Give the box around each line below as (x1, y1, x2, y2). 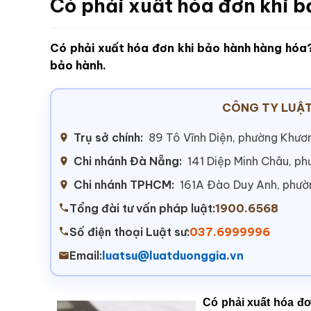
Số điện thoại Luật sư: (69, 225, 190, 239)
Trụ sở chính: (74, 131, 143, 145)
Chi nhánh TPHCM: (74, 178, 174, 192)
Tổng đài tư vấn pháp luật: (69, 201, 215, 216)
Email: (69, 249, 102, 263)
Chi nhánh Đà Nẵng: (74, 154, 182, 169)
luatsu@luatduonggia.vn (102, 249, 244, 263)
